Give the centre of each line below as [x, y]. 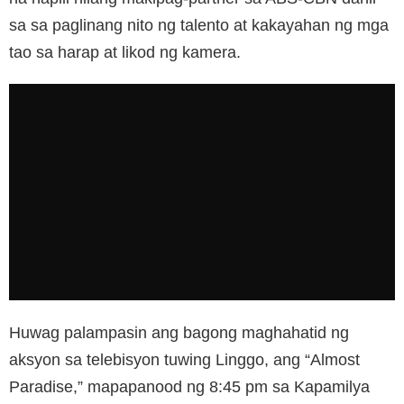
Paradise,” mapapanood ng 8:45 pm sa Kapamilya [189, 386]
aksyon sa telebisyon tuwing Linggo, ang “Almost [184, 359]
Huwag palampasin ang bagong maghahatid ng [179, 332]
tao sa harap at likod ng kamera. [125, 52]
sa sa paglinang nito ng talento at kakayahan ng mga [199, 25]
